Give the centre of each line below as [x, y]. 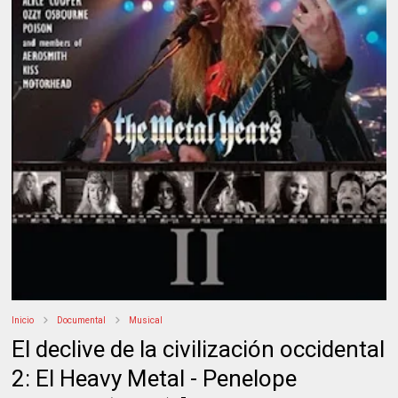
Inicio [23, 321]
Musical [146, 321]
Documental [82, 321]
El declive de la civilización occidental [199, 350]
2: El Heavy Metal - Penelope [155, 379]
